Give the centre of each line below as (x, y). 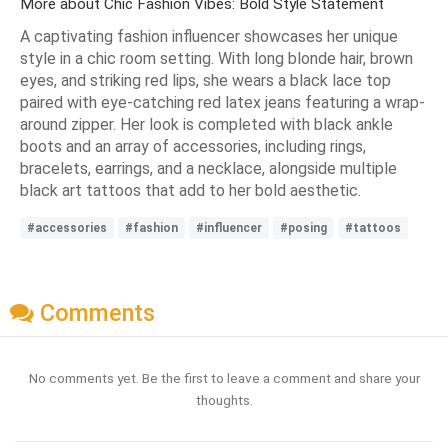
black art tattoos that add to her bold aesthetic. (190, 190)
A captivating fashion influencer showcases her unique (209, 36)
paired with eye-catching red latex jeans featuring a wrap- (222, 102)
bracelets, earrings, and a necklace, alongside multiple (208, 168)
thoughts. (224, 399)
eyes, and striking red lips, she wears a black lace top (205, 80)
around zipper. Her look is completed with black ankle (206, 124)
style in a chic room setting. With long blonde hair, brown (216, 58)
